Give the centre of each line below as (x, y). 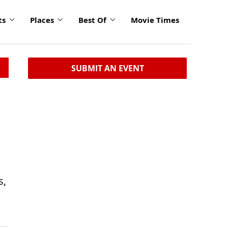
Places (42, 20)
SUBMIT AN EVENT (107, 68)
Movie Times (155, 20)
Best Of (92, 20)
